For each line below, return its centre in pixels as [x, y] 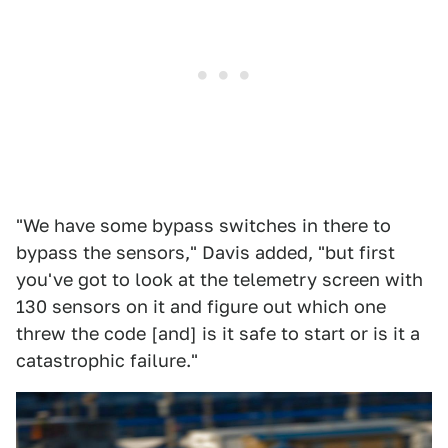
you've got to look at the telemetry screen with [219, 280]
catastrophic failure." [107, 361]
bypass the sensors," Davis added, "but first [205, 253]
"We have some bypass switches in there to [203, 226]
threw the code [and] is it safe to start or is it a [218, 334]
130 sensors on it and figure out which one [201, 307]
